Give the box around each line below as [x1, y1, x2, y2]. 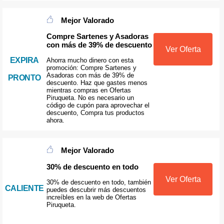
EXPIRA [9, 56, 39, 65]
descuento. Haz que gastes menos [46, 79, 147, 87]
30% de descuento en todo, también [46, 178, 151, 186]
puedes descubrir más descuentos [46, 185, 146, 193]
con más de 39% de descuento [46, 40, 152, 49]
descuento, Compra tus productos [46, 109, 144, 117]
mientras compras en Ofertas [46, 86, 131, 94]
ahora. [46, 116, 64, 124]
